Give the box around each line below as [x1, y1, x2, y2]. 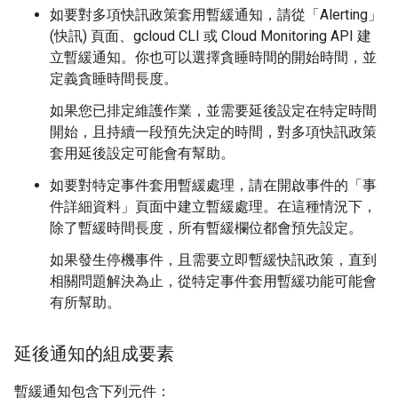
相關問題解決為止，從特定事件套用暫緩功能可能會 [50, 273, 377, 290]
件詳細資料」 [50, 198, 135, 215]
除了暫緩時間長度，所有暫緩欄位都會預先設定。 [50, 219, 362, 236]
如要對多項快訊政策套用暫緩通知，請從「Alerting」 [50, 6, 382, 23]
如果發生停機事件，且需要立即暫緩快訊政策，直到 [50, 251, 377, 268]
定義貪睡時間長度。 [50, 70, 178, 87]
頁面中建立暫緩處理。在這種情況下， [135, 198, 377, 215]
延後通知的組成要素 [14, 343, 174, 365]
